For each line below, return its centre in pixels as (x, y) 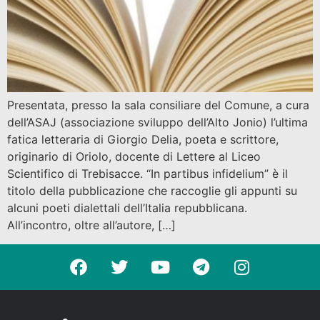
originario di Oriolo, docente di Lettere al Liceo (134, 157)
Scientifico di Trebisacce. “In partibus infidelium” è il (147, 174)
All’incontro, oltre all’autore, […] (91, 225)
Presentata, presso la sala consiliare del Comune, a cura (158, 105)
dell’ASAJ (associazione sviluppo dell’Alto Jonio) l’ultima (157, 122)
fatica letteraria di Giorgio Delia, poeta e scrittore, (143, 140)
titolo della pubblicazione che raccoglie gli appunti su (152, 191)
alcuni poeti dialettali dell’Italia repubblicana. (127, 208)
